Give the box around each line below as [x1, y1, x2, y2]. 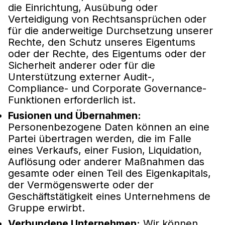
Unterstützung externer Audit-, [8, 70, 155, 83]
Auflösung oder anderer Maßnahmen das [8, 155, 204, 168]
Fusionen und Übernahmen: [8, 109, 141, 122]
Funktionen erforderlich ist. [8, 93, 136, 106]
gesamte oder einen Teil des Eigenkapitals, [8, 167, 211, 179]
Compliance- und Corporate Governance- [8, 82, 206, 94]
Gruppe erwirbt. [8, 201, 85, 214]
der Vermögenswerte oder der [8, 178, 154, 191]
